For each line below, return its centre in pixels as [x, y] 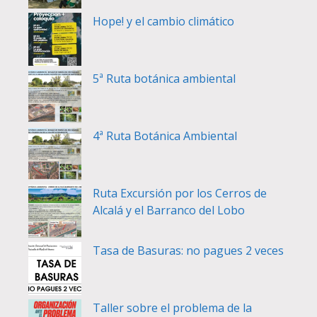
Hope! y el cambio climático [163, 21]
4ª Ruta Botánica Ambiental [165, 136]
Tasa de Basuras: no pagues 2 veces [188, 250]
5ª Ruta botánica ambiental [164, 79]
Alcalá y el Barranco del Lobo [169, 210]
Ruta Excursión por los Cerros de [180, 193]
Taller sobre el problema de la [172, 308]
